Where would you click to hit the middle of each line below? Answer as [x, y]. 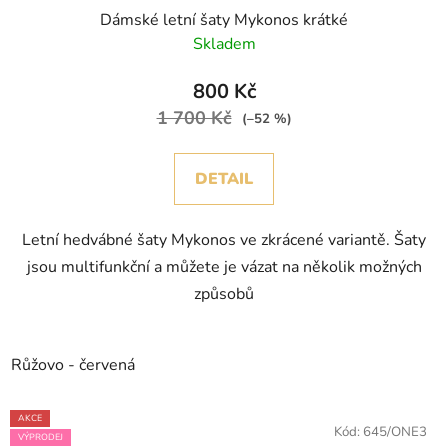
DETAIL [224, 179]
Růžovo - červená [73, 365]
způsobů [224, 294]
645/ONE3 [395, 432]
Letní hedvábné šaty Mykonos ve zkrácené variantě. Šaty [224, 240]
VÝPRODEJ [40, 437]
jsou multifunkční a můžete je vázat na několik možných [224, 267]
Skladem [224, 44]
